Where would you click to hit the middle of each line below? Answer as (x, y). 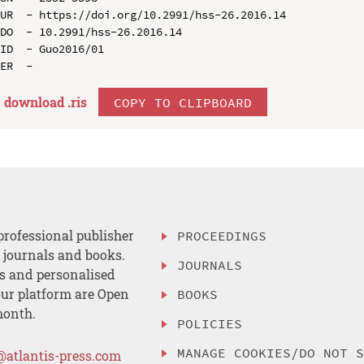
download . (37, 102)
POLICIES (210, 323)
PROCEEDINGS (222, 236)
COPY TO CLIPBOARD (182, 102)
